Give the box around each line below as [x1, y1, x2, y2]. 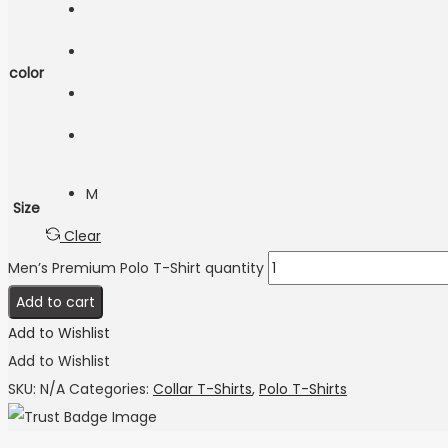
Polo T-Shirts [259, 379, 347, 400]
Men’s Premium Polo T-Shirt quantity [8, 258, 264, 279]
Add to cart [16, 292, 95, 313]
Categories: [69, 379, 153, 400]
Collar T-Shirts [153, 379, 252, 400]
